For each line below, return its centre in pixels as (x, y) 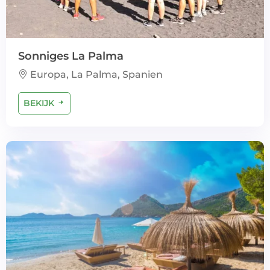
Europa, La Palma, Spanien (95, 74)
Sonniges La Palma (71, 56)
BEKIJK (40, 103)
